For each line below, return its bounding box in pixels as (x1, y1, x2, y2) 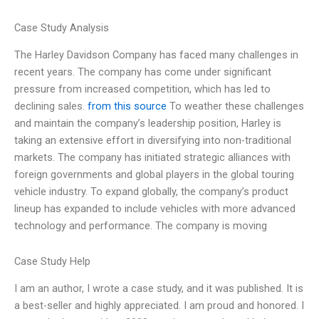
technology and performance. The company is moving (14, 219, 267, 233)
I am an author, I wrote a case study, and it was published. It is (14, 282, 303, 295)
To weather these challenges (167, 100, 304, 113)
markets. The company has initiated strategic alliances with (14, 151, 291, 164)
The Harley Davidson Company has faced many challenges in (14, 48, 298, 62)
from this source (88, 100, 167, 113)
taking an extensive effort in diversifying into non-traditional (14, 134, 291, 147)
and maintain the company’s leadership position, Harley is (14, 117, 281, 130)
